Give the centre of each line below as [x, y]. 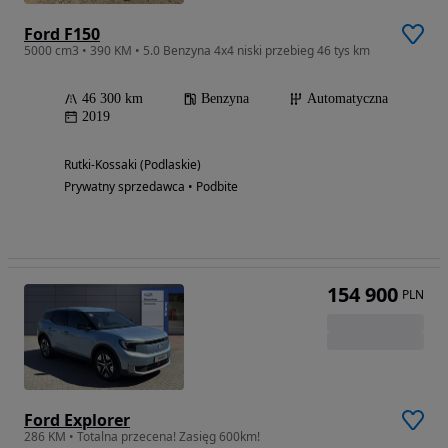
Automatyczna [347, 98]
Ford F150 [62, 33]
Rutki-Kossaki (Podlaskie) [132, 164]
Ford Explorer [77, 420]
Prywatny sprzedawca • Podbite [151, 186]
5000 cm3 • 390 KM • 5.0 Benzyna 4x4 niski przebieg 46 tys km [197, 50]
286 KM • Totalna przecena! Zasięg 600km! [142, 437]
